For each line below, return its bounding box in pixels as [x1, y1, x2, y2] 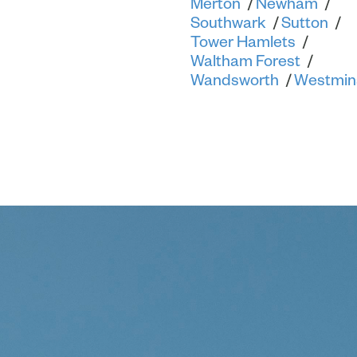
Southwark [190, 14, 266, 31]
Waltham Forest [190, 52, 300, 69]
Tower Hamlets [190, 33, 296, 50]
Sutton [281, 14, 328, 31]
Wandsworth [190, 71, 279, 88]
